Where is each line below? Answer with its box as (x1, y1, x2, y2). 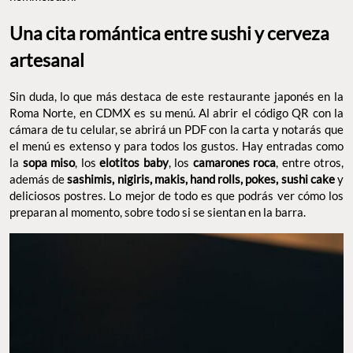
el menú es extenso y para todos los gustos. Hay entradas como (9, 139, 344, 154)
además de (9, 172, 65, 187)
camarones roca (192, 155, 276, 170)
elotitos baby (99, 155, 169, 170)
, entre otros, (276, 155, 344, 170)
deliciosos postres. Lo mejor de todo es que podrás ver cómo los (9, 188, 344, 203)
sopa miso (19, 155, 75, 170)
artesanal (9, 49, 87, 72)
